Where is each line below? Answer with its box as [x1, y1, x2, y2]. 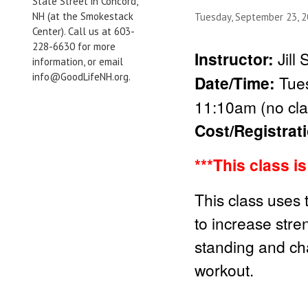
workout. [195, 258, 254, 280]
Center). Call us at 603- [32, 25, 135, 38]
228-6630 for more [32, 40, 115, 53]
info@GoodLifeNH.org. [32, 70, 131, 83]
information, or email [32, 55, 123, 68]
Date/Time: [195, 71, 279, 94]
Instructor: [195, 47, 278, 70]
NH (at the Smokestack [32, 10, 133, 23]
